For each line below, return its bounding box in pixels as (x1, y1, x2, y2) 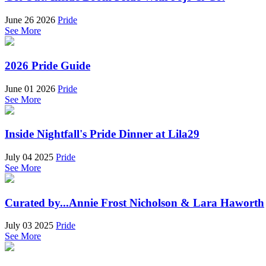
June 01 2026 (5, 83, 55, 94)
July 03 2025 (5, 220, 53, 231)
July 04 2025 (5, 151, 53, 162)
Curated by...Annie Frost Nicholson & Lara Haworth (5, 196, 264, 209)
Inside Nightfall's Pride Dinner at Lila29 (5, 128, 199, 141)
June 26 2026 (5, 15, 55, 26)
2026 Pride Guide (5, 59, 90, 72)
